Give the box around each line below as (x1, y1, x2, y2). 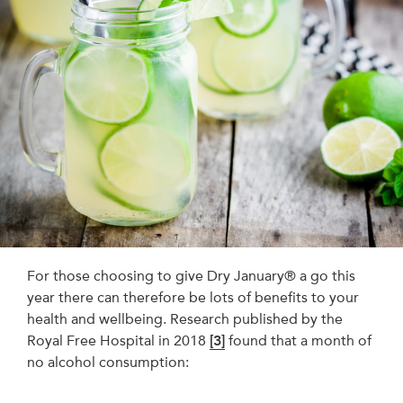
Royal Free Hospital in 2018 (27, 331, 210, 349)
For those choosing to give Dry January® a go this (27, 266, 355, 284)
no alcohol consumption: (27, 353, 189, 371)
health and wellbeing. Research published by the (27, 309, 343, 327)
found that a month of (225, 331, 372, 349)
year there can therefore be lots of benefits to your (27, 288, 359, 306)
